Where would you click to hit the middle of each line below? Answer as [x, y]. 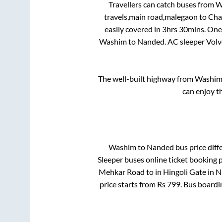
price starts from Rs [133, 184]
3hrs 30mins [183, 29]
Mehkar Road [121, 171]
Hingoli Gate [184, 171]
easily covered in [133, 29]
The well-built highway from [146, 79]
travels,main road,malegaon [151, 17]
